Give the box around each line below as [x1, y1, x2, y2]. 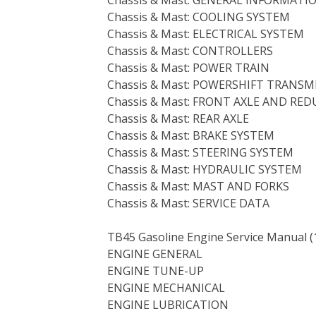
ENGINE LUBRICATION [107, 296, 229, 312]
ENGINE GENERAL [107, 245, 202, 262]
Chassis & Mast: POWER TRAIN [107, 59, 269, 75]
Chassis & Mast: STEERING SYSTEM [107, 144, 293, 160]
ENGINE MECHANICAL [107, 279, 225, 296]
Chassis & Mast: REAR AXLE [107, 110, 249, 126]
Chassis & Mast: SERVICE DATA [107, 195, 269, 211]
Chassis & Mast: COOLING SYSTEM [107, 8, 290, 25]
